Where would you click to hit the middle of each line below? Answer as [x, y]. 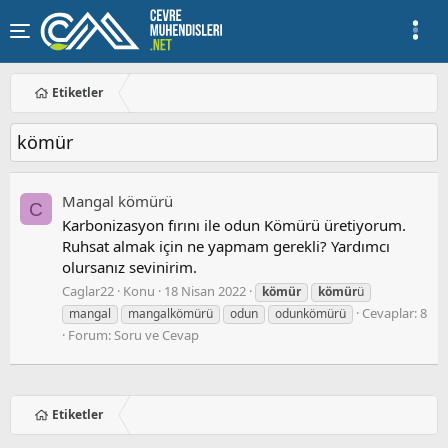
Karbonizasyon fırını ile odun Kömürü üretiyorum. [234, 225]
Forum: [91, 335]
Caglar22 [88, 291]
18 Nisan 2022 [205, 291]
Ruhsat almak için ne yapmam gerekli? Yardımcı [226, 246]
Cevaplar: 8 [394, 313]
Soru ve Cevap [156, 335]
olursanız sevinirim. [129, 267]
